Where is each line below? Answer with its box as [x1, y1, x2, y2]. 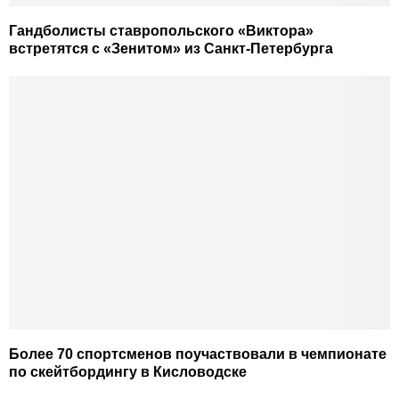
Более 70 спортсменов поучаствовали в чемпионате [9, 346, 387, 362]
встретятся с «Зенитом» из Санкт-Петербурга [9, 40, 333, 56]
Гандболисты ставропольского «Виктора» [9, 22, 313, 38]
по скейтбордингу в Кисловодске [9, 364, 247, 380]
